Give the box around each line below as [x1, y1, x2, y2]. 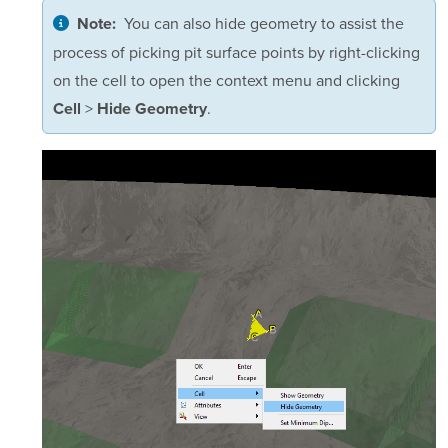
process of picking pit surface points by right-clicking [52, 40, 420, 63]
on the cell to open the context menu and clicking [52, 68, 400, 91]
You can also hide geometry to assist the [123, 11, 404, 34]
